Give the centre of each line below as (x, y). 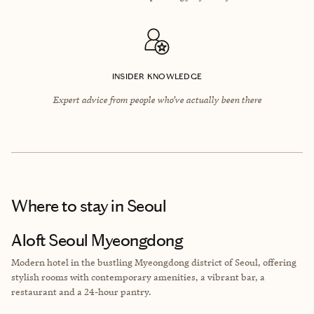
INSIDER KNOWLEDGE (157, 76)
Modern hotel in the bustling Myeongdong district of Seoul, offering (154, 262)
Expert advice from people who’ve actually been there (157, 99)
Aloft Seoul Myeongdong (97, 240)
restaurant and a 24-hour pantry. (81, 291)
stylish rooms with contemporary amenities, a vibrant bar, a (138, 277)
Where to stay (60, 206)
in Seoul (137, 206)
